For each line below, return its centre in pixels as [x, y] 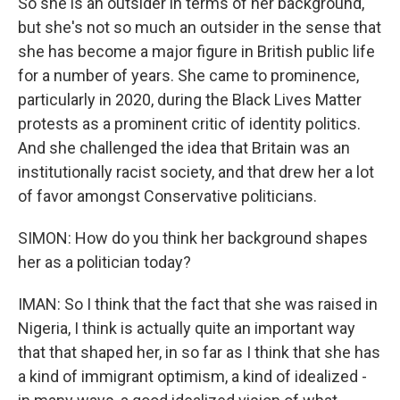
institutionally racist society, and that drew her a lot [196, 172]
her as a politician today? [104, 262]
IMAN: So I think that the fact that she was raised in [198, 304]
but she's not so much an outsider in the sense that [200, 27]
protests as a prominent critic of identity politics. [189, 124]
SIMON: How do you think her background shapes [193, 238]
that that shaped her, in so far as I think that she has [199, 352]
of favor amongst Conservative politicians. [167, 196]
